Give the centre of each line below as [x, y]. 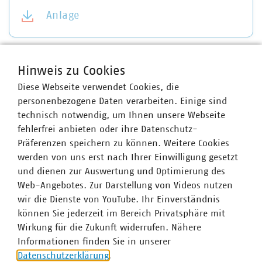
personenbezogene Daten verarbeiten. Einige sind [122, 101]
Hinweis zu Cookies [71, 71]
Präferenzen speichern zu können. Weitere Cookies [123, 143]
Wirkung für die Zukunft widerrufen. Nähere [109, 227]
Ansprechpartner [52, 81]
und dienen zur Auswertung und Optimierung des [121, 171]
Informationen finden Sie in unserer [94, 241]
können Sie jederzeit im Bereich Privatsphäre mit [121, 213]
